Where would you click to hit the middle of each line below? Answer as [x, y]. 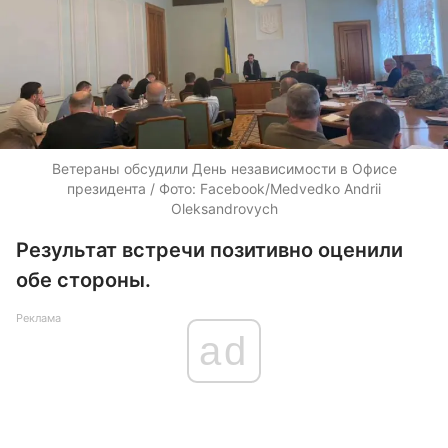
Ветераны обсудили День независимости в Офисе [224, 168]
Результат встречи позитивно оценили [209, 250]
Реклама [38, 318]
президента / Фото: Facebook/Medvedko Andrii [224, 188]
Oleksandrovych [224, 208]
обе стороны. [83, 280]
